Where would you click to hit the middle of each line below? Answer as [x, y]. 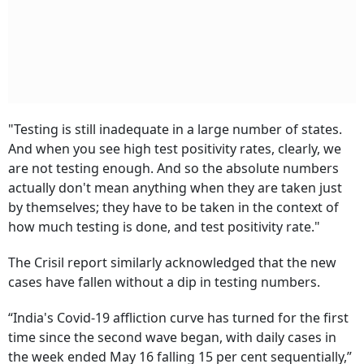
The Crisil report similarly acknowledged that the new [172, 262]
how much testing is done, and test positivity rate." [164, 227]
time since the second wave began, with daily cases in [172, 337]
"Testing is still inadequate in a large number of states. [175, 129]
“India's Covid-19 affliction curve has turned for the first [178, 318]
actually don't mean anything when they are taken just [175, 188]
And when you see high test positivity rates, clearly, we [175, 149]
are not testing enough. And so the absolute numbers [173, 168]
